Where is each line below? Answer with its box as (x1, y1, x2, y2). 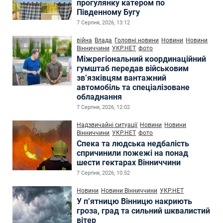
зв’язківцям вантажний (77, 73, 167, 83)
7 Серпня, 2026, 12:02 (77, 104, 130, 111)
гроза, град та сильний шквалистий (77, 206, 211, 216)
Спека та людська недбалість (77, 138, 190, 148)
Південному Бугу (77, 7, 140, 17)
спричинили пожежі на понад (77, 148, 189, 158)
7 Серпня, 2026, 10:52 (77, 169, 130, 176)
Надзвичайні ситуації (77, 121, 138, 128)
